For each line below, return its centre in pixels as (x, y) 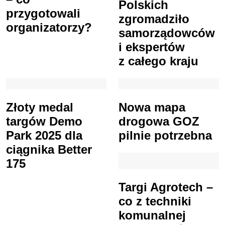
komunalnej (152, 215)
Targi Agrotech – (166, 187)
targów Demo (44, 121)
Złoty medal (40, 107)
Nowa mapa (152, 107)
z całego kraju (158, 61)
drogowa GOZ (159, 121)
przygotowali (43, 13)
